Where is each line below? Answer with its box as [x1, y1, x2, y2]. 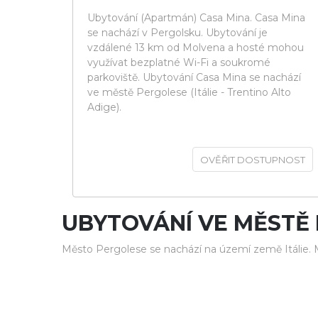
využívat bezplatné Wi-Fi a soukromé [87, 56, 270, 69]
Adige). [87, 101, 121, 114]
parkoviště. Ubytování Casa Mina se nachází [87, 71, 301, 84]
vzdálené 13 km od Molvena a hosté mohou [87, 41, 304, 54]
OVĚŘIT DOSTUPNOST [200, 154, 305, 165]
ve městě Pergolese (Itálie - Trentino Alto [87, 86, 291, 99]
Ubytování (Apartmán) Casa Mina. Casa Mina [87, 11, 305, 24]
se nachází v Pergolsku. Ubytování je [87, 26, 268, 39]
